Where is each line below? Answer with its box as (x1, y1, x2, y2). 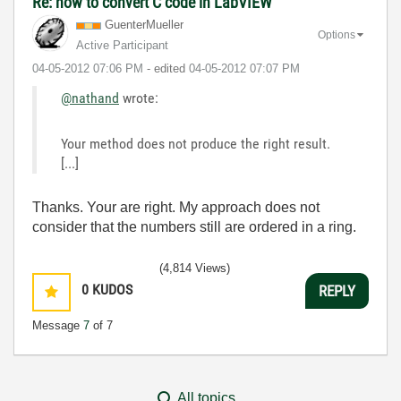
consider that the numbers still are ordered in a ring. (32, 219, 356, 235)
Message (32, 319, 83, 332)
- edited (147, 62, 189, 75)
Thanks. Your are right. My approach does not (32, 200, 320, 215)
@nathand (61, 90, 119, 107)
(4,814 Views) (159, 261, 230, 275)
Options (318, 28, 355, 41)
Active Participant (76, 38, 168, 52)
